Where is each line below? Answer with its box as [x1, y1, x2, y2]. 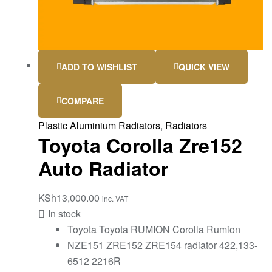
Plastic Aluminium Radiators [38, 118, 160, 132]
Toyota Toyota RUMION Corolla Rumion [67, 222, 240, 236]
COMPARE [61, 94, 104, 107]
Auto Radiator [38, 154, 168, 182]
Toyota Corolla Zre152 [38, 131, 242, 159]
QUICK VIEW [178, 60, 229, 73]
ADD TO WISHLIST [61, 60, 137, 73]
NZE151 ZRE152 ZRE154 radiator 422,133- [67, 237, 257, 252]
